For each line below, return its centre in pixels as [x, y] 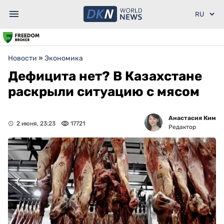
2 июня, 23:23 [36, 123]
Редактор [182, 127]
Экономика [64, 58]
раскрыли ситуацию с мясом [104, 92]
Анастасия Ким [192, 118]
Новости [22, 58]
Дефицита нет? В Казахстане [105, 76]
